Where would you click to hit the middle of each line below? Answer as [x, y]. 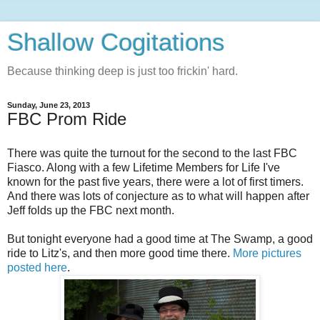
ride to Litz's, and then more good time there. [120, 253]
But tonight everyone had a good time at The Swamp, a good [160, 239]
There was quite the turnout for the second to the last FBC [152, 153]
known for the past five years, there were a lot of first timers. [155, 181]
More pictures [267, 253]
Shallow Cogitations [116, 42]
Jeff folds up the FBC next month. [91, 210]
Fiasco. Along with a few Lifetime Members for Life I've [144, 167]
